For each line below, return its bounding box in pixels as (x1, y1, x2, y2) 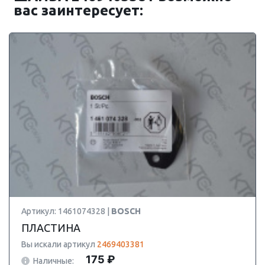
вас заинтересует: (14, 2, 143, 18)
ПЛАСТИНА (21, 222, 80, 234)
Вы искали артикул (21, 240, 97, 249)
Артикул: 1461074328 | (21, 206, 111, 216)
